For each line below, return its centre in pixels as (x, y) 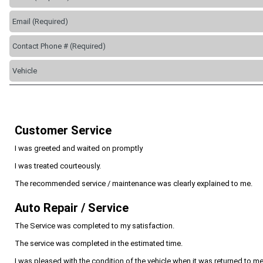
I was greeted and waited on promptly (79, 148)
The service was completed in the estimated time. (99, 243)
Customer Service (63, 130)
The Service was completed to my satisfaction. (95, 225)
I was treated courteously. (58, 166)
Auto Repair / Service (72, 208)
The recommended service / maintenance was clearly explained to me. (134, 183)
